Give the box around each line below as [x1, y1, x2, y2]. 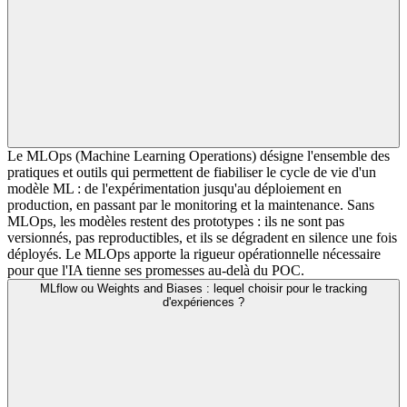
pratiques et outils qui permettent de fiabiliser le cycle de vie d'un [7, 164, 376, 180]
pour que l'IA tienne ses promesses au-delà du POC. [7, 262, 304, 278]
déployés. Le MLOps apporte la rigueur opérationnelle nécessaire [7, 245, 381, 262]
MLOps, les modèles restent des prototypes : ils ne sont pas [7, 213, 344, 229]
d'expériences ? [163, 294, 244, 309]
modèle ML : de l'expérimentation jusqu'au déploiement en [7, 180, 342, 196]
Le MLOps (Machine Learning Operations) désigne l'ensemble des [7, 147, 390, 164]
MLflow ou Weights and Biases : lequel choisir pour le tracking [40, 281, 367, 295]
